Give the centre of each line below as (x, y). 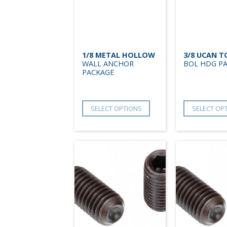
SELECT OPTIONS (116, 108)
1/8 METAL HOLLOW (119, 55)
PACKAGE (98, 72)
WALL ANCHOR (108, 63)
